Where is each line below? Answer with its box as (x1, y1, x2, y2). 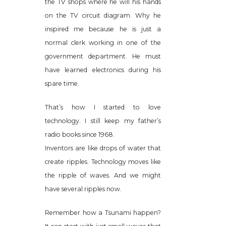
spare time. (45, 79, 79, 87)
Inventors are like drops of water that (45, 144, 161, 152)
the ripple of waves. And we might (45, 171, 161, 179)
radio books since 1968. (45, 130, 115, 138)
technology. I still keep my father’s (45, 117, 161, 125)
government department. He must (45, 52, 161, 60)
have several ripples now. (45, 185, 122, 193)
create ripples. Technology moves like (45, 157, 161, 165)
